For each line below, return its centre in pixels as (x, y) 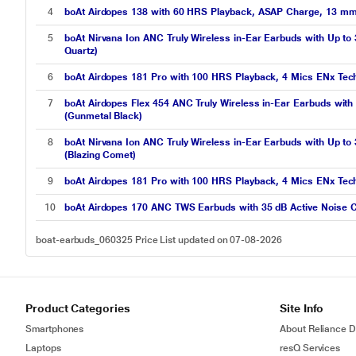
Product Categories (78, 308)
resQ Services (310, 348)
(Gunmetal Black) (104, 116)
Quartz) (81, 51)
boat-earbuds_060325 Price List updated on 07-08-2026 (159, 240)
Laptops (43, 348)
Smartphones (55, 329)
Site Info (302, 308)
